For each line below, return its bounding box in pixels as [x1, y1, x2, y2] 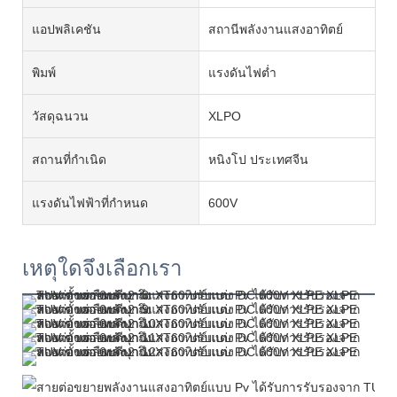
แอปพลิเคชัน [32, 21, 101, 36]
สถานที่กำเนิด [32, 152, 106, 167]
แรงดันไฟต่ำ [207, 65, 276, 80]
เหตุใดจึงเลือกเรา [22, 255, 182, 281]
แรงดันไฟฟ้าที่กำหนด [32, 195, 148, 210]
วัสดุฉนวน [32, 108, 89, 123]
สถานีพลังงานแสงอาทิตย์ [207, 21, 343, 36]
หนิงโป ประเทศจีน [207, 152, 308, 167]
